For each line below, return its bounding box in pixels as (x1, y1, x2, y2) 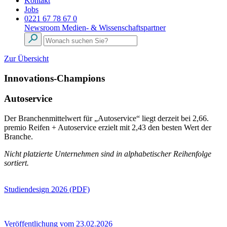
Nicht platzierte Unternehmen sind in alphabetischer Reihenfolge (4, 149, 211, 159)
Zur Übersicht (4, 54, 49, 63)
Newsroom (24, 23, 62, 32)
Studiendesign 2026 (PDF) (4, 185, 90, 194)
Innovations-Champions (4, 72, 105, 84)
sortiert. (4, 159, 29, 168)
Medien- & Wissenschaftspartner (62, 23, 166, 32)
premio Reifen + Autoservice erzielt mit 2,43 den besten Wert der (4, 123, 211, 132)
